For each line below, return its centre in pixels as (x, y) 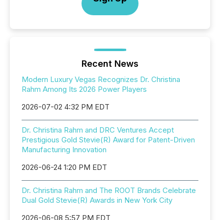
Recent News (110, 64)
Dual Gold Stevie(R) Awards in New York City (97, 200)
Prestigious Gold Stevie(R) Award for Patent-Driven (108, 140)
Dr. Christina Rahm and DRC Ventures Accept (98, 130)
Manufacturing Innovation (64, 150)
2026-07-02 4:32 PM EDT (66, 107)
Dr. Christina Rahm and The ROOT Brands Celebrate (109, 190)
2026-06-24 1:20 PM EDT (64, 167)
